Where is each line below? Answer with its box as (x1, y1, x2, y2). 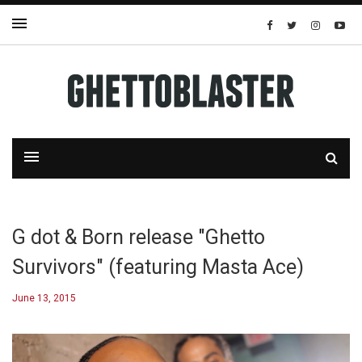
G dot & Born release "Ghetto (12, 225, 265, 249)
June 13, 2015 (12, 293, 76, 304)
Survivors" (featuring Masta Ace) (12, 255, 304, 279)
